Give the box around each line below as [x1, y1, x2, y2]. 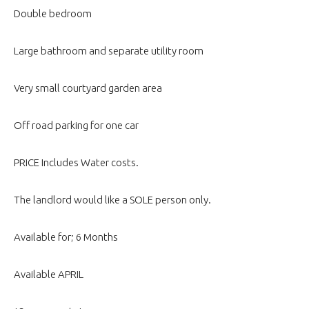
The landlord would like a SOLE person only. [14, 193, 211, 206]
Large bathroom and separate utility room [14, 44, 203, 57]
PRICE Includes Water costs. [14, 156, 139, 168]
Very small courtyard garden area [14, 81, 162, 94]
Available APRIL [14, 268, 83, 280]
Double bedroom [14, 7, 92, 19]
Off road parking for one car [14, 119, 139, 131]
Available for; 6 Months [14, 230, 118, 243]
